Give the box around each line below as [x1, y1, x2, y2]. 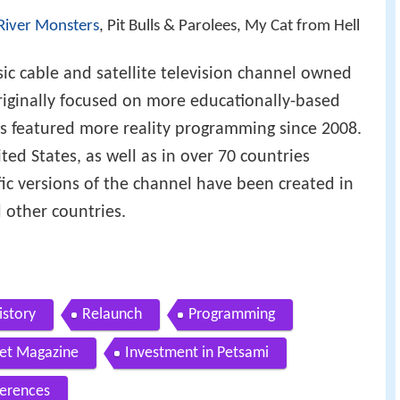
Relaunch [82, 305, 142, 323]
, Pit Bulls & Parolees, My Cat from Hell [99, 18, 360, 36]
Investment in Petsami [125, 344, 269, 362]
